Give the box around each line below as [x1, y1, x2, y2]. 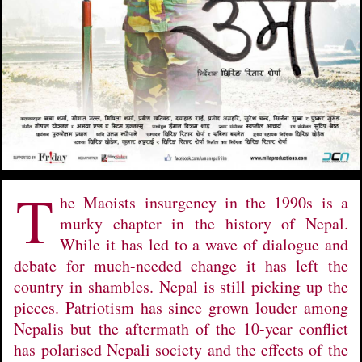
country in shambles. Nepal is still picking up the [14, 275, 348, 297]
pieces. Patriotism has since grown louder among [14, 296, 348, 318]
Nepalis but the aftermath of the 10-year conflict [14, 317, 348, 339]
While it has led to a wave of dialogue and [60, 233, 348, 255]
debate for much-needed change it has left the [14, 254, 348, 276]
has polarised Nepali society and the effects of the [14, 338, 348, 360]
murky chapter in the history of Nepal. [60, 212, 348, 234]
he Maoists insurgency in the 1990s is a [60, 191, 348, 213]
